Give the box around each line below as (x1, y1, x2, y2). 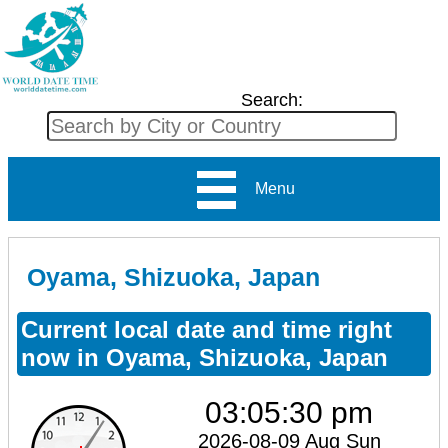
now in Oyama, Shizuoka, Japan (21, 343, 388, 371)
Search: (240, 90, 303, 110)
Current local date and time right (21, 315, 392, 343)
